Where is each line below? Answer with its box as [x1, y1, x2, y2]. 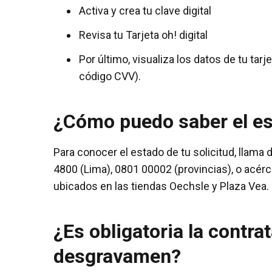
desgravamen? [53, 244, 181, 268]
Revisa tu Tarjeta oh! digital [79, 28, 208, 41]
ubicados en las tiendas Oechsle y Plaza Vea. [53, 179, 269, 192]
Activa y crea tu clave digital [79, 4, 211, 17]
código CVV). [79, 69, 141, 83]
